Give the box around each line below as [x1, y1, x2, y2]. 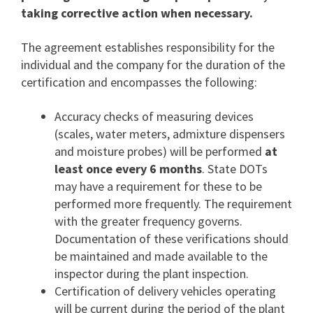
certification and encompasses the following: [21, 74, 257, 90]
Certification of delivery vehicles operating [54, 283, 276, 299]
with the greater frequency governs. [54, 213, 242, 229]
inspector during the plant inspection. [54, 265, 249, 282]
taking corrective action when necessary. [21, 5, 253, 21]
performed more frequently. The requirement [54, 196, 292, 212]
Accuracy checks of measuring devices [54, 108, 254, 124]
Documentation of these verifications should [54, 231, 289, 247]
